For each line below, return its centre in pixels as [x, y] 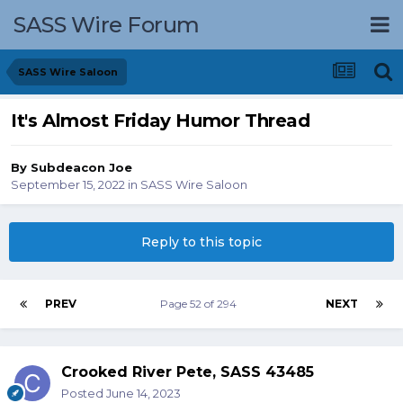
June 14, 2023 [143, 394]
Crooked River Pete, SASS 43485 [188, 372]
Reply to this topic [201, 242]
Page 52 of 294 [201, 304]
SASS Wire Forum [107, 24]
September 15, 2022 [68, 185]
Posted [84, 394]
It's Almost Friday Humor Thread [161, 121]
